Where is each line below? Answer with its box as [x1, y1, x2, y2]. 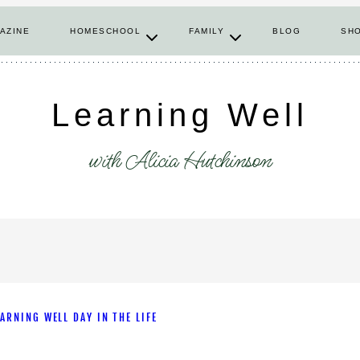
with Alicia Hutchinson [88, 145, 272, 178]
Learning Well [51, 96, 309, 133]
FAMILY [189, 26, 225, 35]
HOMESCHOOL [70, 26, 141, 35]
